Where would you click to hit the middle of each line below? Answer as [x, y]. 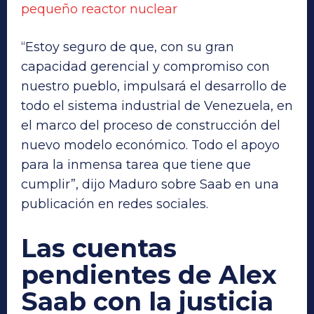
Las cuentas [99, 248]
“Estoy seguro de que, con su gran [128, 47]
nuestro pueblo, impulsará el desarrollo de [154, 87]
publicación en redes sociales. [115, 204]
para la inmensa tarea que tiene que [136, 165]
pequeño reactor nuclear [99, 9]
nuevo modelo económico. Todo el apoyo [150, 145]
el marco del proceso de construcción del [151, 126]
